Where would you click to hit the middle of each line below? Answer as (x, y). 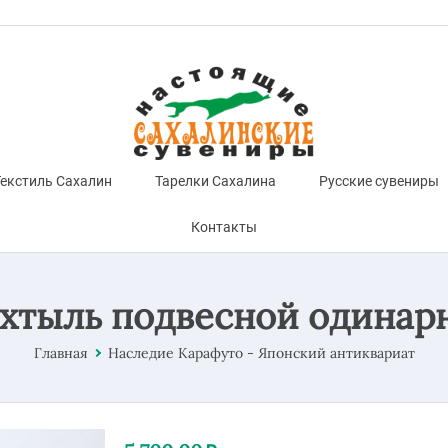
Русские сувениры (378, 181)
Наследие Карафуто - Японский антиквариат (261, 353)
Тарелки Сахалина (215, 181)
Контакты (224, 227)
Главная (60, 353)
